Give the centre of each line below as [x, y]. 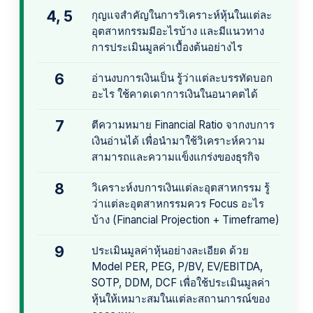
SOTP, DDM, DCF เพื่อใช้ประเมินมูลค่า [181, 283]
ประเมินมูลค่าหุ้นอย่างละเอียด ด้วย [170, 251]
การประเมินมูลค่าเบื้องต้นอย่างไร [167, 48]
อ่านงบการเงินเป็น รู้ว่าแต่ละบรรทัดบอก [182, 78]
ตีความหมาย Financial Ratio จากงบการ [183, 125]
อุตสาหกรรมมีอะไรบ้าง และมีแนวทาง [178, 31]
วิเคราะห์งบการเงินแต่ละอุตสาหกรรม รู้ [181, 188]
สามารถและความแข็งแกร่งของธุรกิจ [176, 157]
